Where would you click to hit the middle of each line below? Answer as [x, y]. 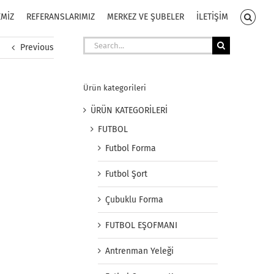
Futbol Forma [131, 149]
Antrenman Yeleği [139, 251]
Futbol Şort [126, 174]
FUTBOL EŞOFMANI [141, 226]
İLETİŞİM [213, 17]
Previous [37, 47]
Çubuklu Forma [134, 200]
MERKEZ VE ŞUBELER [146, 17]
